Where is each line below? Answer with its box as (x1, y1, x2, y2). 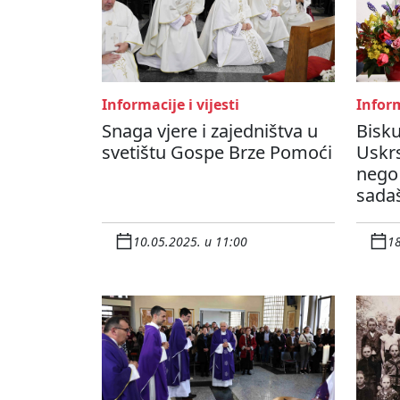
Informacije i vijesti (102, 95, 239, 115)
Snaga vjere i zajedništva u (102, 119, 318, 144)
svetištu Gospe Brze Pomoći (102, 140, 332, 165)
